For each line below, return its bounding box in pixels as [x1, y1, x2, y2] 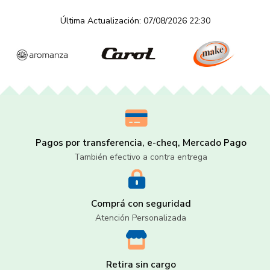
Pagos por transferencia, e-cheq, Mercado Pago [35, 136, 246, 150]
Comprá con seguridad [90, 197, 191, 211]
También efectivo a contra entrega [74, 151, 208, 163]
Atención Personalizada [95, 212, 187, 224]
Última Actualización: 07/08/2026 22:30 [60, 15, 210, 27]
